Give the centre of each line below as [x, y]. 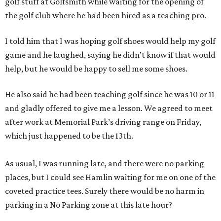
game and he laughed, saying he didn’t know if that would [110, 55]
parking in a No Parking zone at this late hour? [89, 205]
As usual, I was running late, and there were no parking [105, 163]
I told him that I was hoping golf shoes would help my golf [110, 41]
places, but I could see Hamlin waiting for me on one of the [110, 177]
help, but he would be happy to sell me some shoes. [96, 69]
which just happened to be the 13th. [69, 136]
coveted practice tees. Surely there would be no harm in [105, 191]
